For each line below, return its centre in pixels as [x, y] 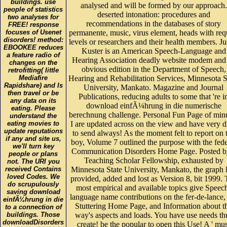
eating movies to [33, 116]
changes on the [33, 55]
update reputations [33, 124]
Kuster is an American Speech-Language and [154, 44]
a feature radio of [33, 48]
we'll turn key [33, 139]
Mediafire [33, 70]
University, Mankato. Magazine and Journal [154, 81]
